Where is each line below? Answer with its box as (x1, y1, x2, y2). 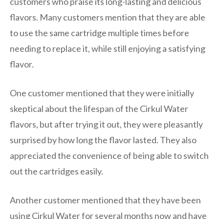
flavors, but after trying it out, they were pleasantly (10, 118, 203, 130)
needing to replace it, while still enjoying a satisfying (10, 43, 205, 54)
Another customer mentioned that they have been (10, 194, 201, 205)
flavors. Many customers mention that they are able (10, 11, 205, 22)
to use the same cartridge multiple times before (10, 27, 189, 38)
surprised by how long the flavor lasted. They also (10, 134, 197, 145)
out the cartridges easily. (10, 165, 103, 176)
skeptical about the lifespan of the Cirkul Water (10, 103, 188, 114)
